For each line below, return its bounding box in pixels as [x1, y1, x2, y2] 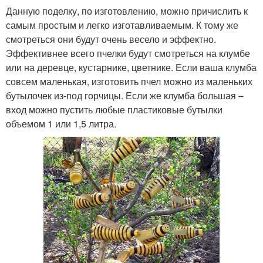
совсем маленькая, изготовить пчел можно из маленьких [6, 75, 252, 88]
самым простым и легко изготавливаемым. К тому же [6, 18, 238, 32]
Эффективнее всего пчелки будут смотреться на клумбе [6, 46, 250, 60]
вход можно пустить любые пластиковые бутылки [6, 103, 222, 116]
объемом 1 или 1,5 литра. [6, 117, 116, 130]
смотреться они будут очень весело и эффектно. [6, 32, 216, 46]
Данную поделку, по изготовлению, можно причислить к [6, 4, 248, 18]
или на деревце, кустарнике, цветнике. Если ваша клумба [6, 60, 257, 74]
